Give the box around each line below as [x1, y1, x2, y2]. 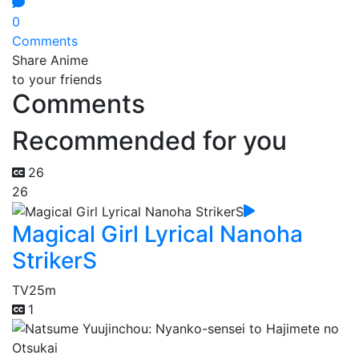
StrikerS [12, 247, 97, 275]
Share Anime [12, 51, 88, 68]
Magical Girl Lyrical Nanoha [12, 220, 303, 248]
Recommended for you [12, 124, 287, 156]
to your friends [12, 71, 102, 87]
